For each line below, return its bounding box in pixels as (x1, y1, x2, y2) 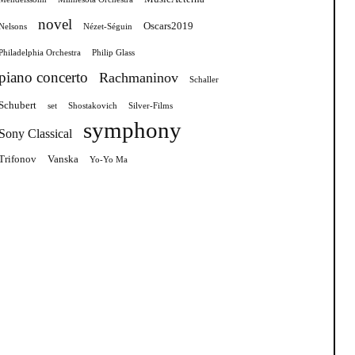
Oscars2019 (143, 19, 193, 32)
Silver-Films (128, 101, 173, 110)
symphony (83, 116, 181, 143)
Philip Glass (92, 48, 135, 57)
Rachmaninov (99, 69, 178, 86)
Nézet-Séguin (83, 21, 132, 31)
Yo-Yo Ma (90, 155, 128, 164)
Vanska (48, 152, 78, 165)
